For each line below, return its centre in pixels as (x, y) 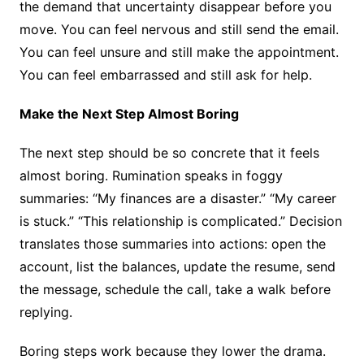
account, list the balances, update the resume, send (177, 267)
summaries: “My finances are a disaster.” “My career (178, 199)
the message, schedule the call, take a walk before (175, 290)
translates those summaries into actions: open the (172, 244)
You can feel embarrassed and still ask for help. (167, 75)
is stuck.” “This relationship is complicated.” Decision (180, 221)
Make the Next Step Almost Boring (129, 114)
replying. (48, 312)
